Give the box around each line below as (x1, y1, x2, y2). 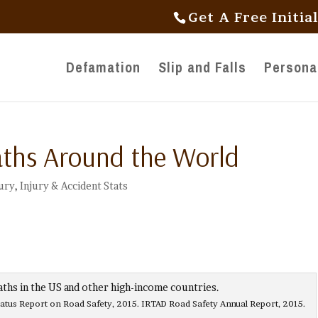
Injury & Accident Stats (20, 180, 128, 192)
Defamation (66, 57, 141, 77)
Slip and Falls (158, 57, 246, 77)
